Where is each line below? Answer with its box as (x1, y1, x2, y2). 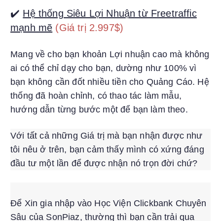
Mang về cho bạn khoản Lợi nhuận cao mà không (10, 49, 210, 59)
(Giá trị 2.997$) (55, 22, 124, 33)
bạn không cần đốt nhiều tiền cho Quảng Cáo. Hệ (10, 77, 209, 87)
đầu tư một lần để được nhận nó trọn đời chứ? (10, 158, 198, 168)
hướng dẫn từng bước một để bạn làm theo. (10, 105, 188, 114)
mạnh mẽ (10, 22, 53, 33)
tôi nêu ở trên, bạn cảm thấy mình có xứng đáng (10, 145, 204, 154)
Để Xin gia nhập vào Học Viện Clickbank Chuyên (10, 198, 207, 208)
